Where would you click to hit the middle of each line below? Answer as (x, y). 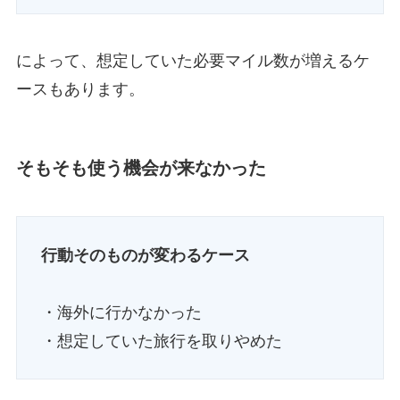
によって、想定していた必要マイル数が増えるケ (192, 61)
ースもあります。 (80, 90)
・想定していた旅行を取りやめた (161, 341)
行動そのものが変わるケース (145, 255)
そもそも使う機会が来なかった (141, 168)
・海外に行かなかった (121, 312)
